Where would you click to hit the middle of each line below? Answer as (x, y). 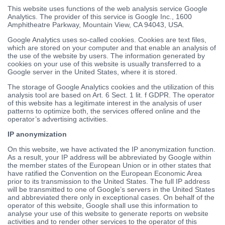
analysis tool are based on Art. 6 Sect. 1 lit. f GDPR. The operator (111, 95)
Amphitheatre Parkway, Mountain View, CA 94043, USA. (96, 25)
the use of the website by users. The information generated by (106, 56)
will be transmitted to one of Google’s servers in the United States (111, 190)
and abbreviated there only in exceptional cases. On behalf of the (111, 198)
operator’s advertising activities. (58, 119)
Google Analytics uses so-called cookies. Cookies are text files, (107, 40)
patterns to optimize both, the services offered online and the (104, 111)
